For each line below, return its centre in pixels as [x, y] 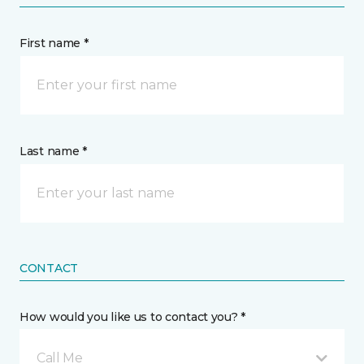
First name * [54, 43]
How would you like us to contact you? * [133, 316]
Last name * [53, 151]
